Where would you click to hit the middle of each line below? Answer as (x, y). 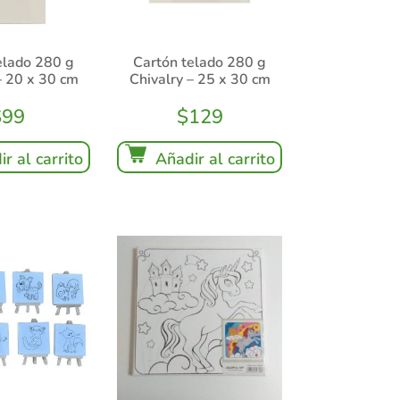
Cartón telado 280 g (200, 63)
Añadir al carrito (215, 159)
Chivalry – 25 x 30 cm (200, 80)
